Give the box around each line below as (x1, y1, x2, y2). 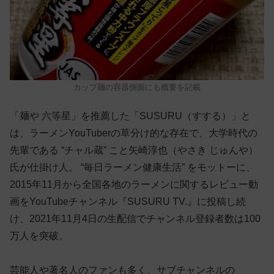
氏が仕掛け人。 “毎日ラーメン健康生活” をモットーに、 (10, 162, 256, 173)
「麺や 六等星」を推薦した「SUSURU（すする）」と (10, 111, 251, 122)
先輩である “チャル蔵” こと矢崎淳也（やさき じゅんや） (10, 145, 258, 156)
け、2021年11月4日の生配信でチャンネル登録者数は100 (10, 213, 261, 224)
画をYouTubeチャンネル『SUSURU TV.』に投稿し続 (10, 196, 246, 207)
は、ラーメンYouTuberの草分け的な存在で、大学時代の (10, 128, 257, 139)
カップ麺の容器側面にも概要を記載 (73, 82, 201, 92)
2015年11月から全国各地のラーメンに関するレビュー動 (10, 179, 258, 190)
